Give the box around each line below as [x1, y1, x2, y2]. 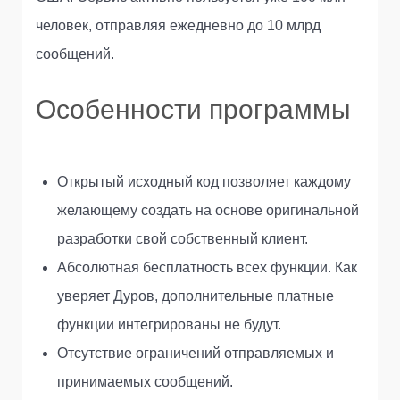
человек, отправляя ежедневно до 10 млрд [36, 18, 321, 34]
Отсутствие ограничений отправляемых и [57, 346, 334, 362]
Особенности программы [36, 95, 351, 125]
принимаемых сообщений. [57, 374, 233, 390]
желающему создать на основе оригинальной [57, 203, 359, 219]
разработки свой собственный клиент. [57, 231, 308, 247]
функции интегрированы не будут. [57, 317, 281, 333]
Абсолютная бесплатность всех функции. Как [57, 260, 357, 276]
